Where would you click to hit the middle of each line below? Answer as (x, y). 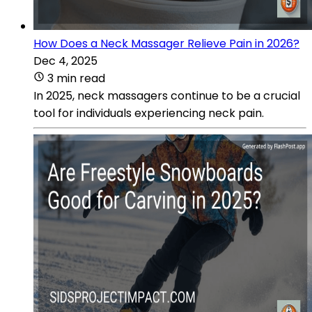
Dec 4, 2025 (65, 61)
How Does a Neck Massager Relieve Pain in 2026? (166, 43)
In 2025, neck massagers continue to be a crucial (167, 95)
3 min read (76, 78)
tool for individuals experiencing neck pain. (149, 113)
